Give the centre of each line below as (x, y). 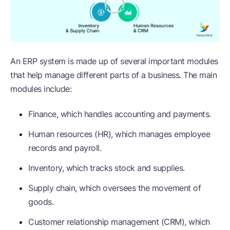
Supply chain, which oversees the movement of (114, 188)
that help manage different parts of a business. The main (113, 75)
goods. (41, 202)
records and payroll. (65, 148)
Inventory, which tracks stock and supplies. (107, 168)
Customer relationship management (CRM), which (119, 222)
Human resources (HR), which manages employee (119, 134)
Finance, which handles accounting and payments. (120, 114)
